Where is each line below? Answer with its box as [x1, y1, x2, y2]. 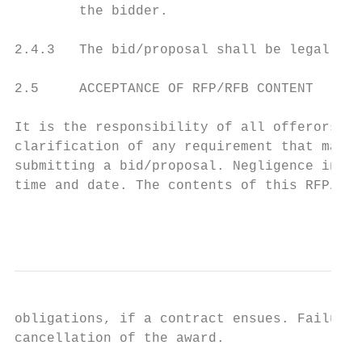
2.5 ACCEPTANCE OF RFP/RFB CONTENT [15, 82, 314, 96]
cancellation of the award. [15, 331, 225, 346]
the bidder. [15, 4, 168, 19]
